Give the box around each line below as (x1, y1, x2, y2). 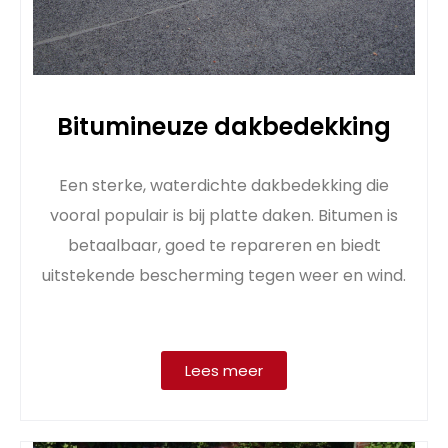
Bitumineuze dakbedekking (57, 109, 391, 143)
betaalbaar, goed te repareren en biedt (67, 233, 381, 257)
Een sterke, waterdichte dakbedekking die (59, 173, 389, 197)
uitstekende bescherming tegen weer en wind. (42, 263, 406, 287)
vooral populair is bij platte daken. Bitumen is (50, 203, 398, 227)
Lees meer (185, 359, 263, 381)
